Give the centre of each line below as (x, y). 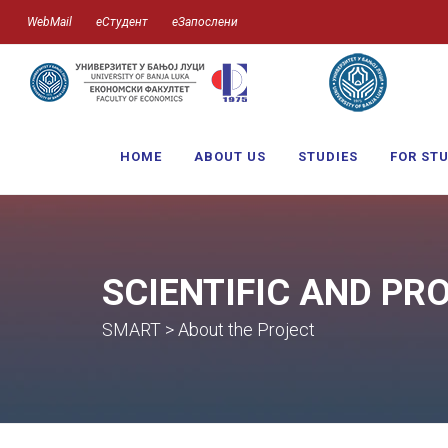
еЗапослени (205, 22)
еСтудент (122, 22)
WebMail (49, 22)
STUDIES (328, 156)
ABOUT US (230, 156)
